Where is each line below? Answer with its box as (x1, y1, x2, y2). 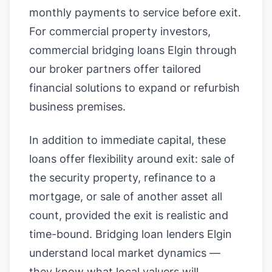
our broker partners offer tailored (29, 63, 201, 75)
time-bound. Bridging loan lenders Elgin (29, 228, 232, 240)
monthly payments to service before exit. (29, 6, 241, 19)
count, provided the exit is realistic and (29, 209, 228, 222)
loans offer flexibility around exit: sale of (29, 152, 235, 165)
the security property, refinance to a (29, 171, 216, 184)
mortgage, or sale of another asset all (29, 190, 222, 203)
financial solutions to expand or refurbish (29, 81, 240, 94)
